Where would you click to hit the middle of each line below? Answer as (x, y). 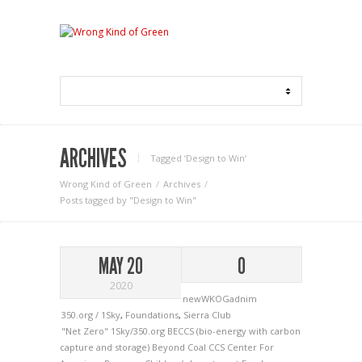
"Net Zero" (86, 331)
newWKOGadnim (220, 299)
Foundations (152, 315)
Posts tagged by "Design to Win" (128, 200)
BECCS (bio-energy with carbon (234, 331)
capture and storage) (106, 347)
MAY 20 (121, 266)
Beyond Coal (180, 347)
